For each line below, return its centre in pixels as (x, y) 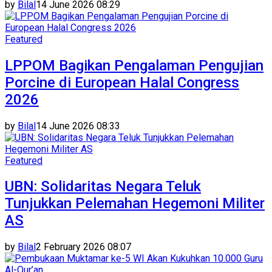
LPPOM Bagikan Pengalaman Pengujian (134, 65)
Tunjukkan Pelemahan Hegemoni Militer (135, 204)
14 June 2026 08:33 (78, 126)
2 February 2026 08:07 (83, 247)
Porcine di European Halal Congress (122, 82)
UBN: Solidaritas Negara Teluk (103, 187)
